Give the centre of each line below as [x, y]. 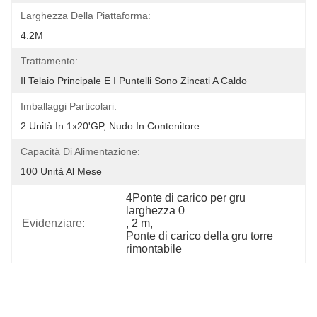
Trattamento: [49, 61]
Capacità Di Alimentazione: [80, 151]
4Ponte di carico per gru [186, 198]
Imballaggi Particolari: [69, 106]
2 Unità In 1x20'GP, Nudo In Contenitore [110, 126]
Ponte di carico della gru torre [200, 236]
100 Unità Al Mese [61, 171]
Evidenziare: [53, 223]
